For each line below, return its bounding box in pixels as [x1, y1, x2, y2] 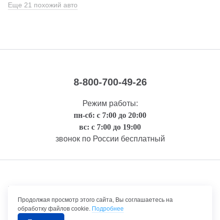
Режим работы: [82, 99, 138, 108]
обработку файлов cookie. [18, 205, 92, 212]
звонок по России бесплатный [55, 134, 165, 143]
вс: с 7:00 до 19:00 [79, 122, 141, 131]
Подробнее [92, 205, 124, 212]
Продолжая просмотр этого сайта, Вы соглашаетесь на [18, 196, 173, 203]
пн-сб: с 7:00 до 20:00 [74, 110, 146, 119]
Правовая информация [8, 184, 121, 195]
